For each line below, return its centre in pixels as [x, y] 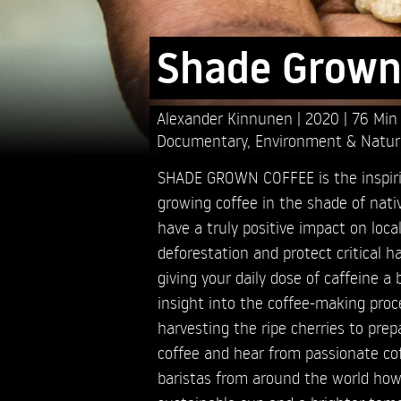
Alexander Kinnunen [226, 117]
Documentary [201, 140]
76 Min [374, 117]
